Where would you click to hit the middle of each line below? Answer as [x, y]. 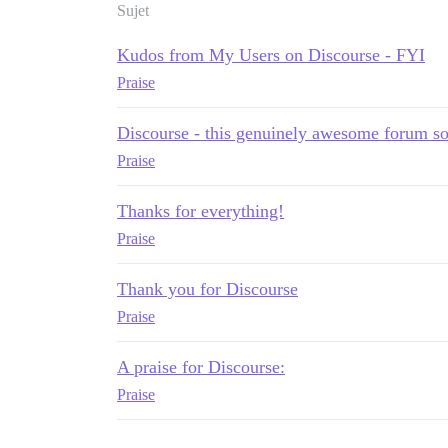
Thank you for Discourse [207, 289]
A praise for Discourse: [201, 367]
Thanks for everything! [200, 211]
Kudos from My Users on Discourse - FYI [271, 55]
